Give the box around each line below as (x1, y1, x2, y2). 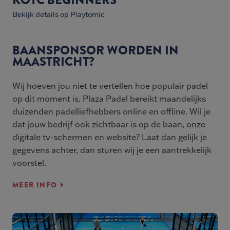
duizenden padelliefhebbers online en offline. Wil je (12, 106, 210, 117)
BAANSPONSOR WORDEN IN (12, 42, 179, 60)
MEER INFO (12, 180, 57, 190)
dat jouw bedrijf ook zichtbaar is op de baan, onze (12, 119, 205, 130)
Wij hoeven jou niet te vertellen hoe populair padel (12, 81, 208, 91)
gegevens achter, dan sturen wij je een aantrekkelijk (12, 145, 212, 156)
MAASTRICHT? (12, 53, 94, 71)
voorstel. (12, 158, 46, 168)
